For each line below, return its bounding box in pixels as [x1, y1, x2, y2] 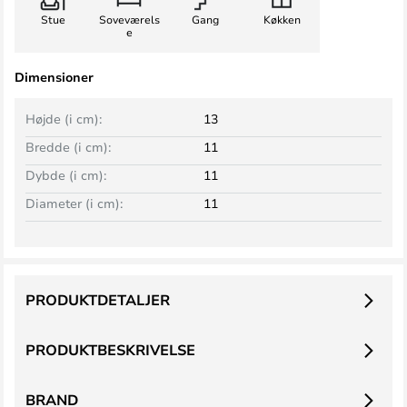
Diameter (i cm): [25, 194, 123, 212]
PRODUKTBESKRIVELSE [25, 340, 195, 360]
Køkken [263, 12, 301, 26]
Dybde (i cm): [25, 166, 106, 184]
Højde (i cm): [25, 110, 102, 127]
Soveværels [98, 12, 160, 26]
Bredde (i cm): [25, 138, 111, 155]
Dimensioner [15, 68, 94, 85]
